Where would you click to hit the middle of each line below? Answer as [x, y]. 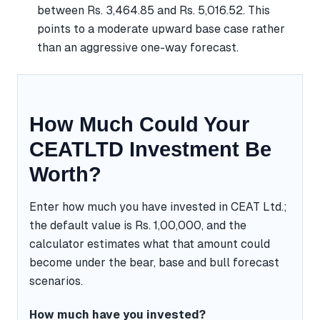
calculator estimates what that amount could [150, 244]
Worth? [65, 174]
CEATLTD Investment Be [150, 149]
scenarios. [56, 281]
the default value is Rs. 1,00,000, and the [138, 225]
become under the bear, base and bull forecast [154, 262]
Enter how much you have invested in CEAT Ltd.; [158, 206]
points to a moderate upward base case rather [161, 29]
